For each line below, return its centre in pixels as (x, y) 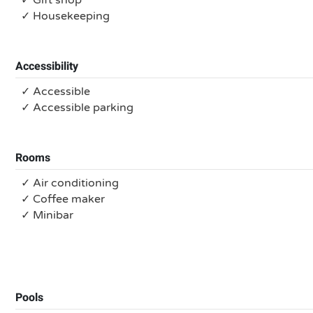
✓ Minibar (47, 215)
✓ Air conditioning (70, 183)
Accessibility (47, 66)
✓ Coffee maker (63, 199)
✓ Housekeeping (65, 16)
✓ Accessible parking (77, 108)
